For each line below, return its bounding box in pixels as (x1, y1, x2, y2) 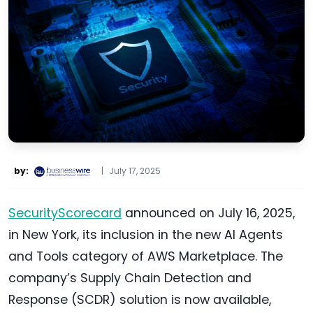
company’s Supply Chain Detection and (8, 270, 252, 287)
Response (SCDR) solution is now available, (8, 291, 271, 309)
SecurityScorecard (8, 205, 122, 222)
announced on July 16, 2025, (122, 205, 295, 222)
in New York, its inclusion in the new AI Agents (8, 226, 283, 244)
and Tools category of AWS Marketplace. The (8, 248, 283, 265)
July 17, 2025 (109, 165, 161, 177)
